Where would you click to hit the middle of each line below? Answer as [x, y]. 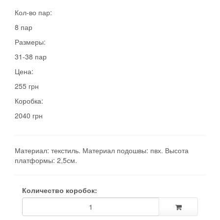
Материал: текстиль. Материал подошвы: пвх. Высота [102, 151]
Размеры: [30, 42]
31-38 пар [31, 57]
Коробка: [29, 101]
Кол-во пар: [33, 13]
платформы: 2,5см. [46, 160]
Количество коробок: [60, 190]
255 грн [27, 86]
